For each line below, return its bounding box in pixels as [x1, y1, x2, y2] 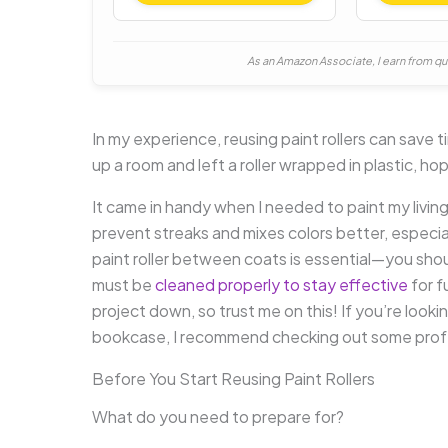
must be [92, 274, 155, 296]
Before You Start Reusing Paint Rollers [92, 368, 375, 390]
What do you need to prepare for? [92, 405, 344, 427]
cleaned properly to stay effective [155, 274, 408, 296]
